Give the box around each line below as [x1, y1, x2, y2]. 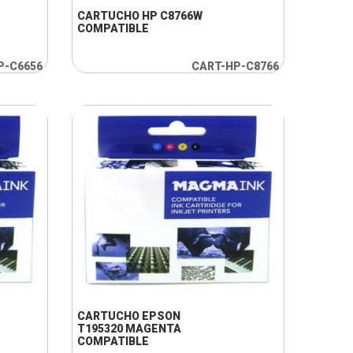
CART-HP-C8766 [191, 60, 279, 72]
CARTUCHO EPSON [76, 310, 180, 322]
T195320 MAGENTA [76, 322, 181, 335]
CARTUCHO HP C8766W [76, 9, 203, 22]
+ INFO [137, 263, 172, 276]
